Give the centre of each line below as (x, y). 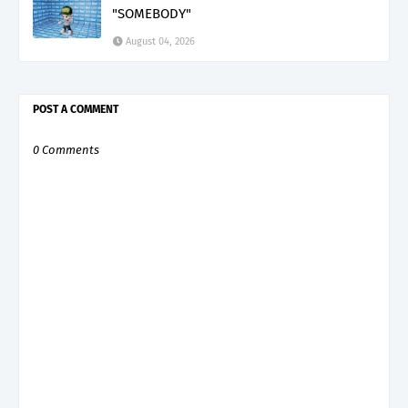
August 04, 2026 (160, 41)
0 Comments (66, 149)
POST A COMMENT (76, 109)
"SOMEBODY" (152, 13)
